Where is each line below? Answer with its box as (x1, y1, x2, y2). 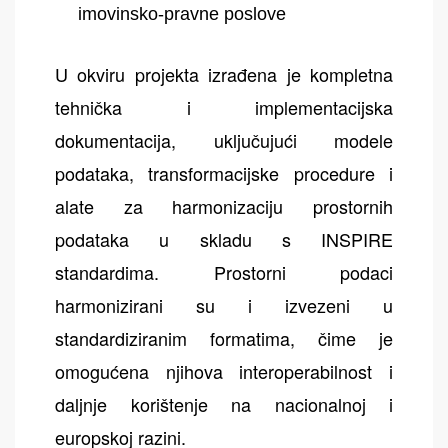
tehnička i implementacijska (55, 94, 393, 121)
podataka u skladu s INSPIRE (55, 226, 393, 253)
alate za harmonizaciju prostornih (55, 193, 393, 220)
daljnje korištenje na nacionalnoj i (55, 391, 393, 418)
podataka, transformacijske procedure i (55, 160, 393, 187)
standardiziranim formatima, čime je (55, 325, 393, 352)
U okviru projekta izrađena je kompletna (55, 61, 393, 88)
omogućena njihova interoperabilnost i (55, 358, 393, 385)
